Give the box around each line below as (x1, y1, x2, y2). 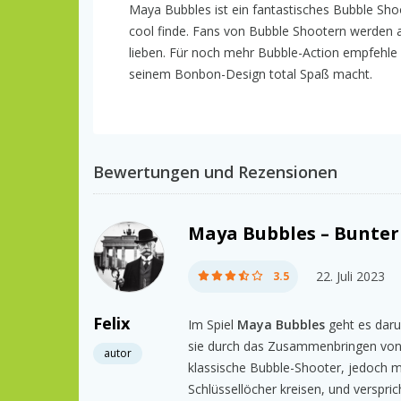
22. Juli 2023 (316, 267, 385, 285)
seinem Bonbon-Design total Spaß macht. (129, 64, 372, 82)
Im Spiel (188, 315, 237, 333)
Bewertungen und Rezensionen (93, 160, 337, 183)
